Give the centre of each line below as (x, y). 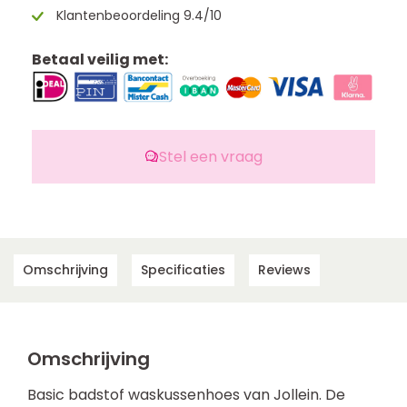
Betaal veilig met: (100, 60)
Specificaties (183, 270)
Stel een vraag (211, 156)
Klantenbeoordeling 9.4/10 (137, 15)
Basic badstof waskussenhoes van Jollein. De (186, 394)
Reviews (284, 270)
